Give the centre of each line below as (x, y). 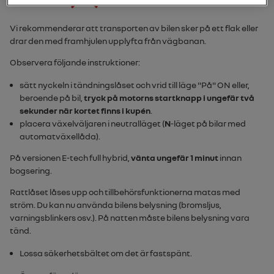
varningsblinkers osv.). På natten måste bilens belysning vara (130, 217)
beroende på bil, (52, 97)
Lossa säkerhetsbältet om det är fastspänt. (106, 253)
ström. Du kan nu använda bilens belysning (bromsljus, (116, 204)
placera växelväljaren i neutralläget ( (92, 123)
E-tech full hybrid (95, 157)
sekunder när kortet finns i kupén (85, 110)
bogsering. (31, 170)
